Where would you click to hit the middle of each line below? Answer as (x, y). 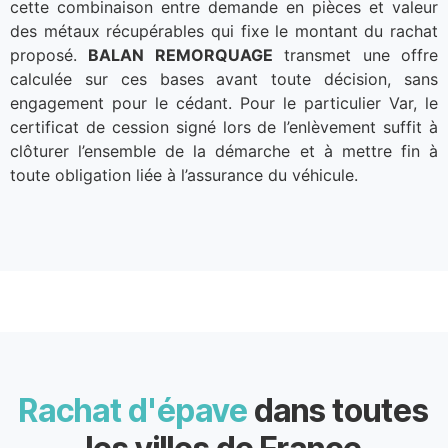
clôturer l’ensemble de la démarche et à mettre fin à (224, 151)
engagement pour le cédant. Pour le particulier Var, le (224, 103)
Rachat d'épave (133, 410)
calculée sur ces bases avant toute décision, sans (224, 79)
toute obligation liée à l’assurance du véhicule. (184, 175)
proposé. (49, 55)
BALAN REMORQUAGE (180, 55)
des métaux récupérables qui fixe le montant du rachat (224, 31)
